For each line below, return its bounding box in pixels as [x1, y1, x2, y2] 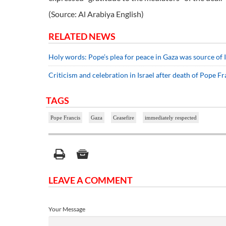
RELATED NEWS [48, 30, 116, 42]
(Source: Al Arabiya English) [48, 9, 144, 19]
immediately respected [145, 114, 197, 121]
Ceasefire [113, 114, 134, 121]
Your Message [48, 205, 85, 213]
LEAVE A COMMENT [48, 174, 133, 186]
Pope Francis [50, 114, 80, 121]
